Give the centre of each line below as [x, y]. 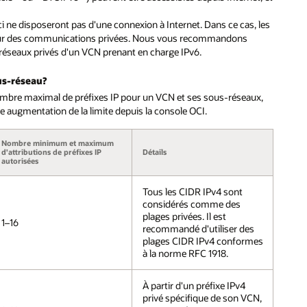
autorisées [20, 161]
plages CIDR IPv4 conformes [202, 241]
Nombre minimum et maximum [58, 143]
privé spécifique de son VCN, [202, 297]
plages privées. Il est [184, 216]
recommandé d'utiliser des [198, 228]
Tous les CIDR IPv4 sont [192, 191]
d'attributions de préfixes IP [52, 152]
